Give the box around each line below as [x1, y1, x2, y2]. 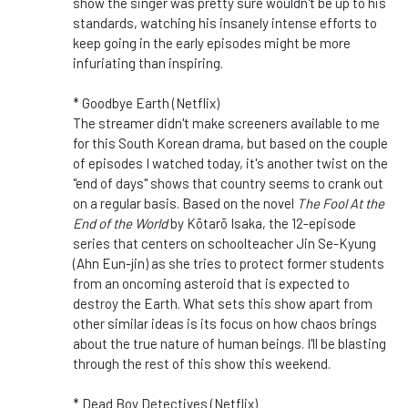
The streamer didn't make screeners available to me [73, 115, 380, 132]
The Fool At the [297, 195, 384, 212]
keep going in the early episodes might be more [73, 35, 351, 52]
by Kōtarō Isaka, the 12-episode [168, 215, 356, 232]
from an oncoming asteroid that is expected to [73, 275, 350, 292]
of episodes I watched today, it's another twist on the [73, 155, 388, 172]
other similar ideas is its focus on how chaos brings [73, 315, 377, 332]
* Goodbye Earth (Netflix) [73, 95, 219, 112]
